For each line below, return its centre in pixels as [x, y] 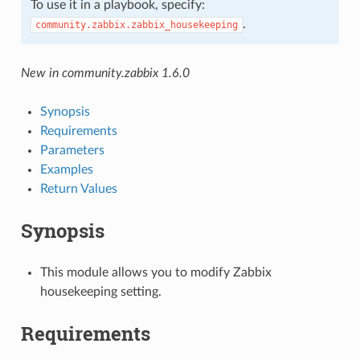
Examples [66, 169]
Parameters [72, 150]
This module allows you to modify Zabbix [155, 272]
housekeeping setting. [100, 291]
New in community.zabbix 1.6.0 [105, 73]
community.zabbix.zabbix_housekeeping [136, 25]
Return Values [78, 188]
